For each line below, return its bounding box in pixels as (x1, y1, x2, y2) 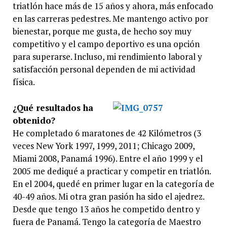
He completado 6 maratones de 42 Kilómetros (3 (12, 127, 201, 139)
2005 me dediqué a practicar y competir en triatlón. (12, 165, 211, 177)
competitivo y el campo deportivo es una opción (12, 38, 200, 50)
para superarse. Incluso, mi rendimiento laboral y (12, 51, 202, 63)
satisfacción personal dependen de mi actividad (12, 63, 196, 75)
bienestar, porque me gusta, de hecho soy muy (12, 25, 192, 37)
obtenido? (12, 114, 55, 126)
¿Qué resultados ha (12, 101, 93, 113)
